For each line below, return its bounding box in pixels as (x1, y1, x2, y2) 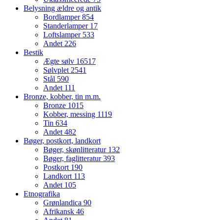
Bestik (24, 48, 43, 57)
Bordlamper (43, 13, 82, 22)
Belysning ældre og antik (24, 4, 101, 13)
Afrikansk (43, 207, 76, 216)
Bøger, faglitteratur (43, 154, 103, 163)
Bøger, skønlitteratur (43, 145, 108, 154)
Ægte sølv (43, 57, 76, 66)
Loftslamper (43, 30, 82, 39)
